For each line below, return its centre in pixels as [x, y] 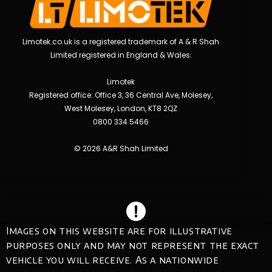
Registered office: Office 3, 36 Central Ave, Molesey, [121, 95]
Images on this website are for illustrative [119, 230]
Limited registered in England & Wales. [121, 55]
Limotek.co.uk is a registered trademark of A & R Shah [121, 41]
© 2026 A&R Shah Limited [121, 148]
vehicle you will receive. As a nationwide [113, 260]
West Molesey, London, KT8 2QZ [121, 108]
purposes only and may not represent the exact [133, 245]
